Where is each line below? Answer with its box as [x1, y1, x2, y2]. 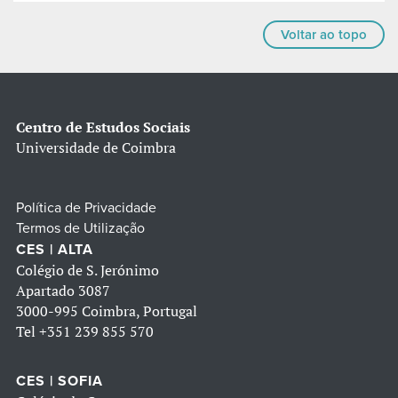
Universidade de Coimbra [16, 138, 176, 158]
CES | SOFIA [16, 372, 103, 391]
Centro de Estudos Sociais [16, 117, 190, 138]
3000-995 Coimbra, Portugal [16, 301, 197, 322]
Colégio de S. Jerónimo [16, 260, 159, 281]
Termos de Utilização [16, 219, 145, 238]
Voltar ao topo [281, 27, 367, 44]
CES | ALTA [16, 241, 93, 259]
